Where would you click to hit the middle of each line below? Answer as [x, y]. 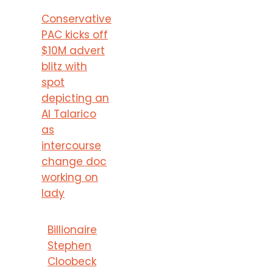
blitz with [64, 66]
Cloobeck [72, 261]
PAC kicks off [75, 34]
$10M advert [73, 50]
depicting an [75, 98]
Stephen [70, 245]
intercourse [71, 145]
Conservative [76, 19]
